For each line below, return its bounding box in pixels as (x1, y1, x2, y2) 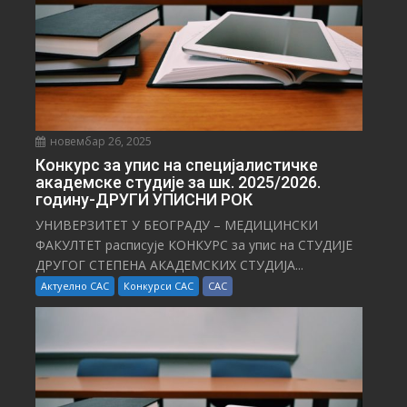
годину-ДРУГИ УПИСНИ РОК (35, 190, 253, 210)
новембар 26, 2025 (47, 134, 153, 150)
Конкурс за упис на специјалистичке (35, 155, 319, 175)
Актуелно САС (41, 279, 110, 293)
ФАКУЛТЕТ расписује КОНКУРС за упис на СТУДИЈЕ (35, 236, 353, 254)
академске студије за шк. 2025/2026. (35, 173, 322, 193)
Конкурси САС (124, 279, 194, 293)
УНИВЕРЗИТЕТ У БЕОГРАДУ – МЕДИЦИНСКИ (35, 216, 319, 234)
